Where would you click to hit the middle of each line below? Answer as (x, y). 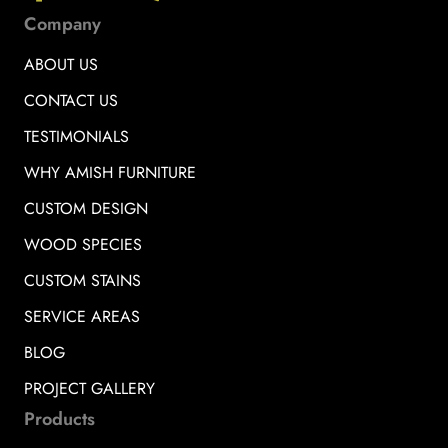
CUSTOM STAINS (82, 280)
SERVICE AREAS (82, 316)
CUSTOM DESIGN (86, 208)
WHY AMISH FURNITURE (110, 172)
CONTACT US (71, 100)
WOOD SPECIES (83, 244)
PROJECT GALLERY (89, 388)
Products (59, 418)
